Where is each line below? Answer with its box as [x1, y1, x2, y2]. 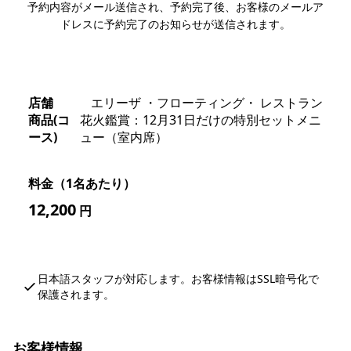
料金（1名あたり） [28, 174, 136, 192]
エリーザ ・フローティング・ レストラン [91, 93, 323, 111]
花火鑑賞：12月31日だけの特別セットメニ [80, 110, 322, 128]
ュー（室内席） [80, 128, 168, 146]
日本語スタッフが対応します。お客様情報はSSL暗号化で [38, 270, 319, 286]
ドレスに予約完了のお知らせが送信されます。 [60, 16, 291, 31]
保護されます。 [38, 286, 114, 302]
